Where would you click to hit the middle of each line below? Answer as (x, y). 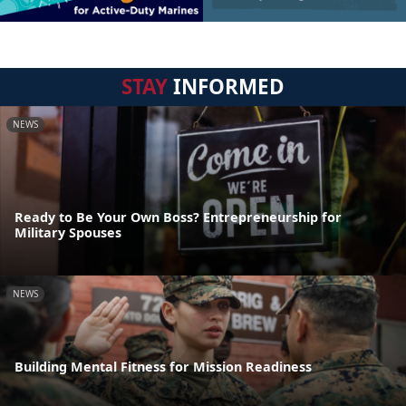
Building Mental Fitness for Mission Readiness (163, 367)
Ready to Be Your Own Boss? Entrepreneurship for (178, 217)
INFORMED (226, 87)
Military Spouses (68, 232)
